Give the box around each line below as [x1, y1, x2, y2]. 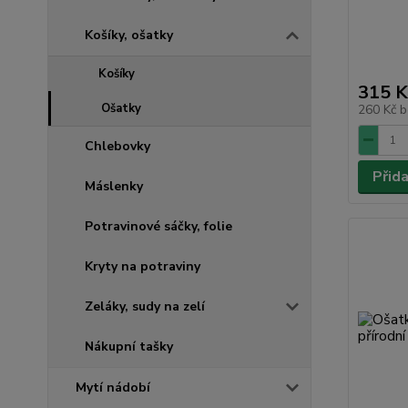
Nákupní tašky [85, 337, 173, 355]
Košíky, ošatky [85, 25, 173, 44]
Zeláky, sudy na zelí [85, 297, 205, 315]
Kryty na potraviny [85, 257, 200, 275]
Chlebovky [85, 137, 150, 155]
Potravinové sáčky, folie [85, 217, 232, 235]
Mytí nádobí [76, 378, 150, 396]
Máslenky [85, 177, 143, 195]
